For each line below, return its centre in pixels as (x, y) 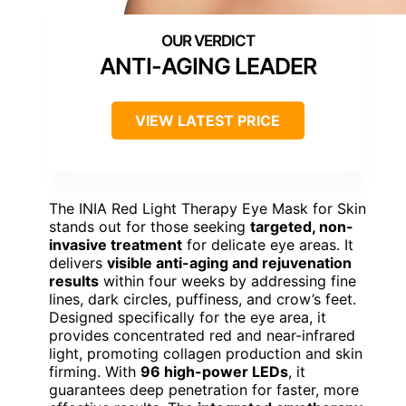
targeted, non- (302, 226)
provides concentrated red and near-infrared (202, 335)
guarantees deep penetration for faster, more (204, 389)
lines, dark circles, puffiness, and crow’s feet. (203, 299)
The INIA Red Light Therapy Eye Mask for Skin (208, 208)
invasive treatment (116, 244)
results (74, 280)
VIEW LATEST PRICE (208, 120)
